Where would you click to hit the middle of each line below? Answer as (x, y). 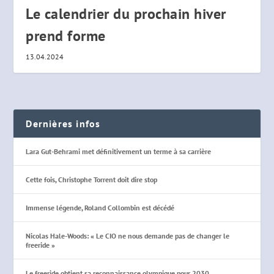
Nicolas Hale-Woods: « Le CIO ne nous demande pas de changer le (128, 236)
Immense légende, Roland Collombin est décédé (100, 208)
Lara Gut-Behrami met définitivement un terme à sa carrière (119, 152)
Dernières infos (63, 124)
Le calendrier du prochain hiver (126, 14)
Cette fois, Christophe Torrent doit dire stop (92, 180)
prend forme (66, 36)
